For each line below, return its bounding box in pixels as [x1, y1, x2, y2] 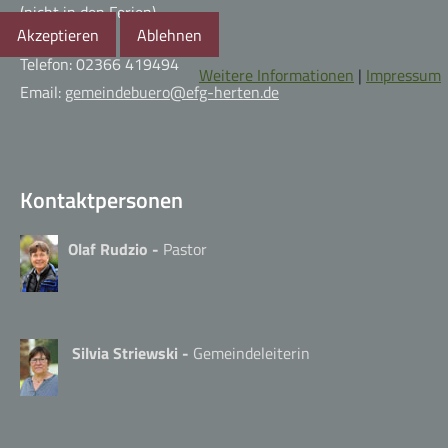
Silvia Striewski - [72, 340, 193, 365]
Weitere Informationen [199, 63, 354, 88]
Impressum [366, 63, 441, 88]
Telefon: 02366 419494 [20, 51, 179, 76]
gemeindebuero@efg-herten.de [65, 79, 279, 104]
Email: [20, 79, 65, 104]
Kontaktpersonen [20, 183, 183, 216]
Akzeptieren [17, 22, 99, 47]
